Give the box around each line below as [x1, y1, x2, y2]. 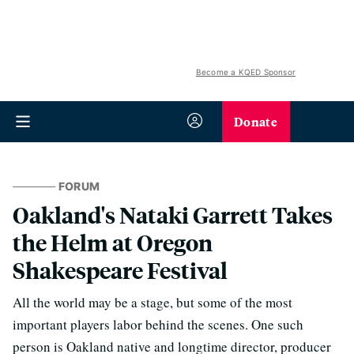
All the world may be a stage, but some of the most [13, 293, 292, 311]
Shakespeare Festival [13, 255, 228, 284]
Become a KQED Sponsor [195, 67, 296, 77]
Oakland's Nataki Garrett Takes [13, 200, 333, 229]
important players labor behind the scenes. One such [13, 315, 303, 333]
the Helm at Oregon [13, 228, 213, 257]
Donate [234, 112, 277, 130]
